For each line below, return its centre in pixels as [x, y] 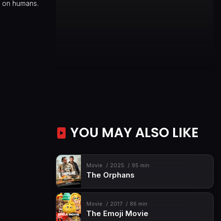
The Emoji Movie [117, 213]
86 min [138, 204]
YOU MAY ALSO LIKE [133, 132]
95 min [140, 166]
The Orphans [110, 175]
